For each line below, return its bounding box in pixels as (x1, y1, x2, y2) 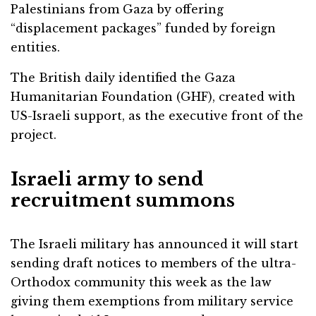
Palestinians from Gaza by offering (11, 1, 224, 16)
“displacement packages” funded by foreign (11, 20, 276, 35)
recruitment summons (11, 188, 235, 212)
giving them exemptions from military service (11, 293, 293, 308)
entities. (11, 39, 60, 54)
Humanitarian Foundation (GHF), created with (11, 89, 296, 104)
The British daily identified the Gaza (11, 70, 236, 85)
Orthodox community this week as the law (11, 274, 272, 289)
